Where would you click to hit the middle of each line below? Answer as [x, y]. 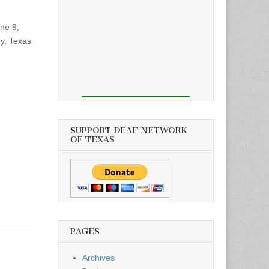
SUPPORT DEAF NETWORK [129, 130]
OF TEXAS [92, 139]
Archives [98, 257]
